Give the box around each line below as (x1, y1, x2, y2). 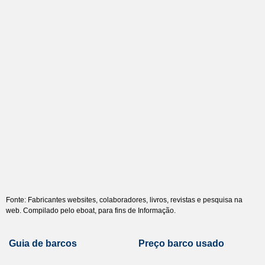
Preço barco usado (138, 238, 224, 248)
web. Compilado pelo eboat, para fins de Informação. (6, 206, 176, 215)
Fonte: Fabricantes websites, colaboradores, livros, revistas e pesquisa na (6, 196, 243, 204)
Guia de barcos (9, 238, 77, 248)
